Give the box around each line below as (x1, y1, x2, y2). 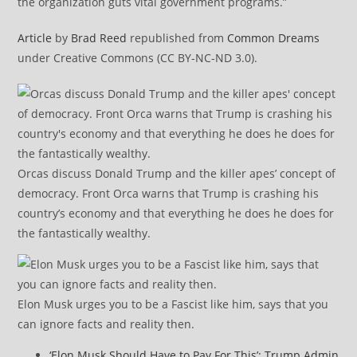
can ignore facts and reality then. (18, 316, 195, 332)
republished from (127, 30, 228, 46)
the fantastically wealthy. (18, 226, 151, 241)
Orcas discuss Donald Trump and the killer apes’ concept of (18, 166, 336, 182)
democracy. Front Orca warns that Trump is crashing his (18, 186, 320, 202)
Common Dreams (227, 30, 320, 46)
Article (18, 30, 53, 46)
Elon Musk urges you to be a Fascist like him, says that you (18, 296, 329, 312)
